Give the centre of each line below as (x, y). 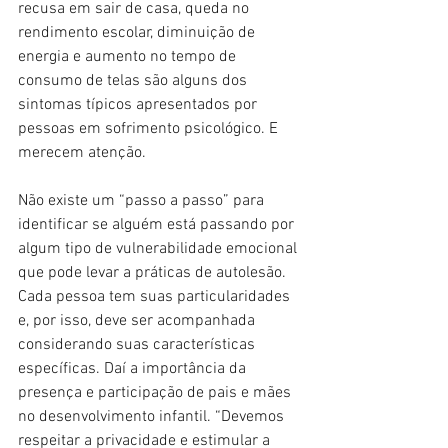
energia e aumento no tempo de (129, 56)
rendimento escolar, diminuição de (138, 32)
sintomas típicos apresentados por (139, 104)
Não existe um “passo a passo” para (143, 200)
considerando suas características (138, 344)
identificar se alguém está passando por (158, 224)
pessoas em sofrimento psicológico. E (150, 128)
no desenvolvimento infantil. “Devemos (153, 416)
